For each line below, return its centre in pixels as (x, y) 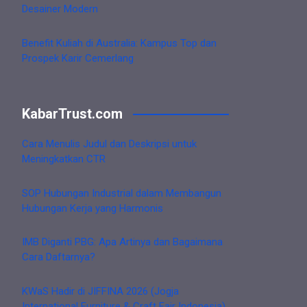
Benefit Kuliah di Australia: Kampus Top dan (119, 43)
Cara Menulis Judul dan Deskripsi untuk (109, 144)
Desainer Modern (60, 9)
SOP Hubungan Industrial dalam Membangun (122, 193)
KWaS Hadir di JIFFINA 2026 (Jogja (100, 291)
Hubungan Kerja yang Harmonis (93, 208)
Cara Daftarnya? (59, 257)
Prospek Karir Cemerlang (78, 58)
